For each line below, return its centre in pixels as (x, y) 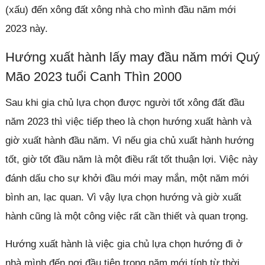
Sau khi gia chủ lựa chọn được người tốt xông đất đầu (125, 102)
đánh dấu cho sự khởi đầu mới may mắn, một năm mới (127, 178)
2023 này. (26, 28)
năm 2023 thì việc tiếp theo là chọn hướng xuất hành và (128, 121)
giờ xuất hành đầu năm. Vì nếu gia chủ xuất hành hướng (129, 140)
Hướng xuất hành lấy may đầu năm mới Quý (132, 57)
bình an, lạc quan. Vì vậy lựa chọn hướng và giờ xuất (123, 197)
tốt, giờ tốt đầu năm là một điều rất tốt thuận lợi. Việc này (131, 159)
